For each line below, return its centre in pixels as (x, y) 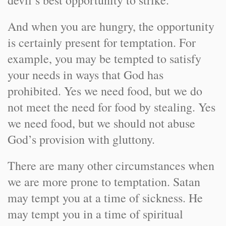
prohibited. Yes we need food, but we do (105, 91)
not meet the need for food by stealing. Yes (111, 107)
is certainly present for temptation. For (102, 42)
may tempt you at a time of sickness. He (105, 198)
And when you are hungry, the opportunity (111, 26)
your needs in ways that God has (86, 75)
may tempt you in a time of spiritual (95, 214)
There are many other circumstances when (111, 165)
